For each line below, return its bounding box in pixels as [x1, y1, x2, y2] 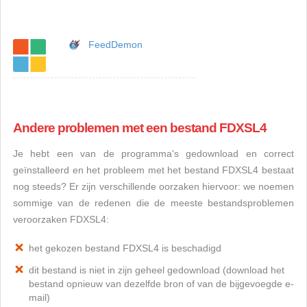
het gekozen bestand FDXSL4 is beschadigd [29, 243, 221, 254]
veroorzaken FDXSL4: [13, 214, 109, 225]
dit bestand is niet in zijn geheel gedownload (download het [29, 265, 284, 275]
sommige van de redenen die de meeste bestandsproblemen [13, 197, 294, 208]
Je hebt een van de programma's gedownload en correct [13, 148, 294, 159]
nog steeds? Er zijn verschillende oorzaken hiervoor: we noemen [13, 181, 294, 192]
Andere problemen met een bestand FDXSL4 [13, 121, 267, 135]
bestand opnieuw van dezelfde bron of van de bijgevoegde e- [29, 278, 294, 289]
